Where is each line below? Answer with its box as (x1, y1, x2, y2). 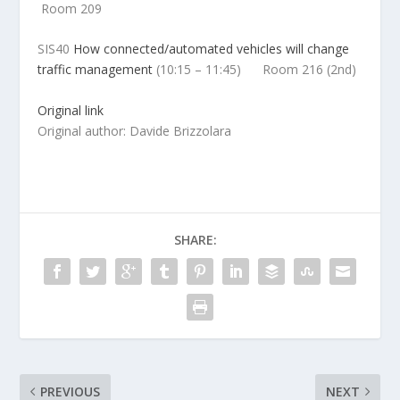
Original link (37, 101, 104, 119)
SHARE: (174, 230, 217, 248)
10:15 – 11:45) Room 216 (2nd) (160, 61, 357, 79)
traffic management (37, 61, 154, 79)
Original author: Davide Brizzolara (37, 121, 232, 139)
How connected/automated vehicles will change (73, 40, 350, 58)
